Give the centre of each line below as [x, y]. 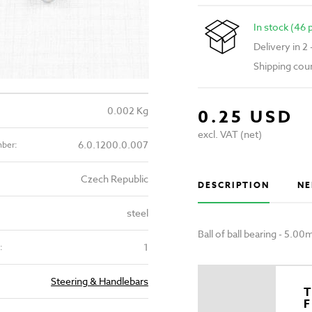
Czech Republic [115, 179]
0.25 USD [245, 118]
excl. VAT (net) [229, 134]
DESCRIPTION [234, 185]
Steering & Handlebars [100, 281]
